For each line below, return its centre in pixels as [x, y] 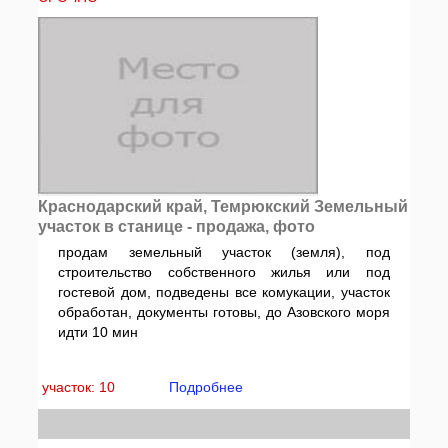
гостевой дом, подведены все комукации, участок [224, 292]
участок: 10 [81, 387]
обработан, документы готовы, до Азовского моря [224, 312]
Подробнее [206, 387]
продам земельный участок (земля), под [224, 252]
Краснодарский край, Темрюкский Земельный [223, 206]
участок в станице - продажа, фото [177, 226]
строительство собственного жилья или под [224, 272]
